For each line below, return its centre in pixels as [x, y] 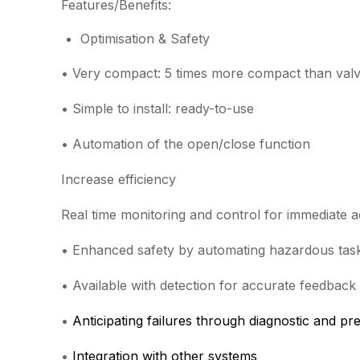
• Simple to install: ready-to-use [157, 108]
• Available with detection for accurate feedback [209, 285]
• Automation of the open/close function [186, 144]
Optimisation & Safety [145, 39]
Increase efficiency [119, 179]
